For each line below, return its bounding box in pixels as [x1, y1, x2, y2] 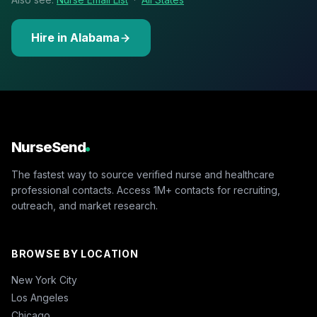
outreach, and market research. [11, 200, 158, 212]
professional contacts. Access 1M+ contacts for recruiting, [11, 184, 280, 196]
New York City [11, 274, 77, 286]
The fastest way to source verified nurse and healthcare [11, 168, 275, 180]
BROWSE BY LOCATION [11, 248, 139, 260]
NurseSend [11, 139, 86, 156]
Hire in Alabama [31, 30, 120, 45]
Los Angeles [11, 292, 69, 304]
